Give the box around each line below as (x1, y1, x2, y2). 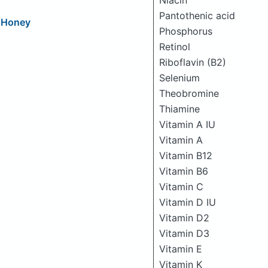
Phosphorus (159, 25, 212, 37)
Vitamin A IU (159, 118, 215, 130)
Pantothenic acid (159, 10, 235, 22)
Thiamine (159, 103, 200, 115)
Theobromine (159, 87, 219, 99)
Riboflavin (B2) (159, 56, 226, 68)
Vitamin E (159, 243, 202, 255)
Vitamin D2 (159, 212, 209, 224)
